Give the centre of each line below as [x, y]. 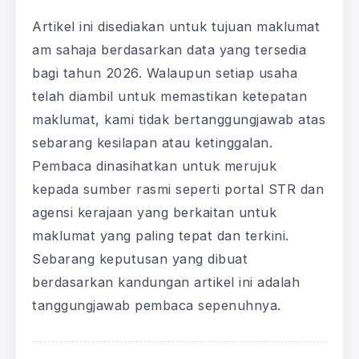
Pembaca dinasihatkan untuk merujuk [154, 165]
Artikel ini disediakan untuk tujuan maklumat [176, 26]
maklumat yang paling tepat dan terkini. [161, 235]
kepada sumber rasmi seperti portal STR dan [178, 189]
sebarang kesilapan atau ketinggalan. [152, 142]
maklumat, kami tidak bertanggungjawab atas [179, 119]
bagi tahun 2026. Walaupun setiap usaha [165, 73]
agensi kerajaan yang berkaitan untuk [154, 212]
